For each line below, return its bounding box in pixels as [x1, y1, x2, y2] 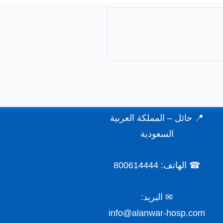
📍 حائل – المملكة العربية [110, 112, 204, 123]
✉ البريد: [141, 192, 173, 202]
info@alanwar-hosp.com [109, 208, 206, 218]
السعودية [140, 128, 174, 139]
